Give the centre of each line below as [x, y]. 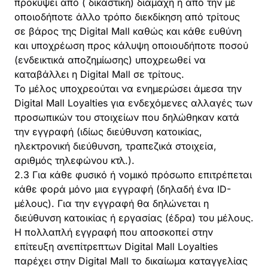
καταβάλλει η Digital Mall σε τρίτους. [99, 74]
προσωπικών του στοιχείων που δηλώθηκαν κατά [127, 117]
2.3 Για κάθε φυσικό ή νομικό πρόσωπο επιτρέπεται [133, 175]
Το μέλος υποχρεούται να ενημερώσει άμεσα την [128, 89]
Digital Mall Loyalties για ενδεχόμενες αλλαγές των [133, 103]
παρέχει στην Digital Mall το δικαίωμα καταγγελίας [131, 261]
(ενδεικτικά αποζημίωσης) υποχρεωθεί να [110, 60]
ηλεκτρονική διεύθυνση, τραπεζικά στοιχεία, [115, 146]
